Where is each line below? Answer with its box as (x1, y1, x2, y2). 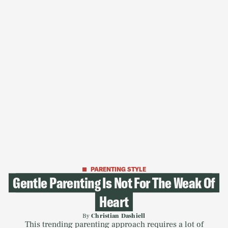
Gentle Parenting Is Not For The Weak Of (13, 173, 215, 192)
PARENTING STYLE (90, 165, 146, 173)
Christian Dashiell (91, 212, 146, 220)
